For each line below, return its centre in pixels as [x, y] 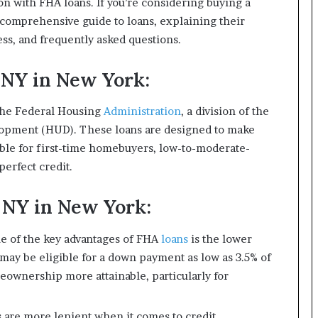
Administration [142, 111]
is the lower [221, 238]
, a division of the [225, 111]
